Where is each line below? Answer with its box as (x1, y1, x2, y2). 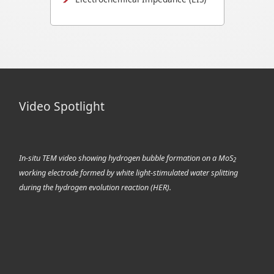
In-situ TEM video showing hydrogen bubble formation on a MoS (19, 152, 234, 163)
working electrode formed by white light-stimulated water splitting (19, 166, 239, 178)
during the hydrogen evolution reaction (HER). (19, 181, 172, 193)
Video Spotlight (19, 97, 105, 114)
